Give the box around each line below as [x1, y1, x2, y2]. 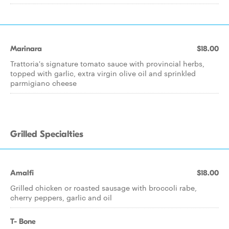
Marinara [10, 44, 42, 53]
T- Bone [10, 217, 36, 226]
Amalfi [10, 168, 34, 177]
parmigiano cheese [10, 78, 77, 88]
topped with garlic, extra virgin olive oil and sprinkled [10, 68, 196, 78]
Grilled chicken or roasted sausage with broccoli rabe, [10, 182, 197, 193]
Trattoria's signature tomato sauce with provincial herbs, [10, 58, 204, 68]
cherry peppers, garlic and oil [10, 192, 112, 202]
